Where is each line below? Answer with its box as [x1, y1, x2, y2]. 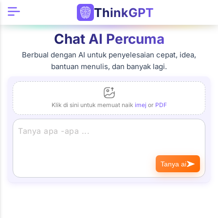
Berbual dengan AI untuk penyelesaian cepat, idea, [22, 50, 196, 59]
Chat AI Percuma [54, 31, 164, 47]
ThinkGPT [93, 5, 154, 20]
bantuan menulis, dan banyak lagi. [51, 62, 167, 71]
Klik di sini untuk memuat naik [51, 101, 135, 109]
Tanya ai [161, 160, 186, 168]
